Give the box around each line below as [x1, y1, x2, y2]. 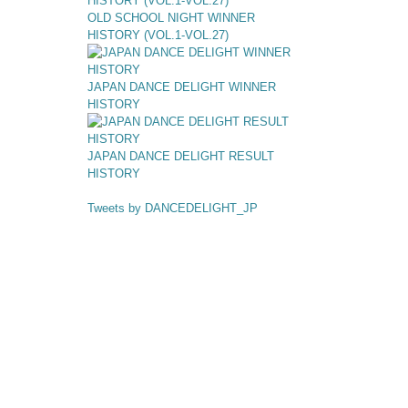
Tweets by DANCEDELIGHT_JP [87, 201, 258, 215]
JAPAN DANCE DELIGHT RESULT [87, 149, 274, 163]
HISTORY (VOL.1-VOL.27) [87, 28, 229, 42]
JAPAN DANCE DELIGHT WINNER [87, 80, 276, 94]
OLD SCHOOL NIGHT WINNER [87, 11, 255, 25]
